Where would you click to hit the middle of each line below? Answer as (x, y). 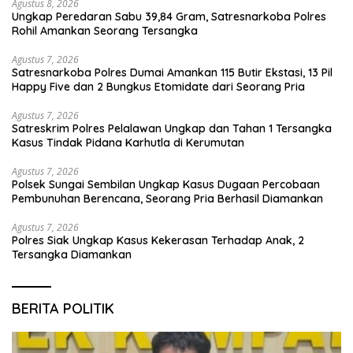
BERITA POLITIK (63, 308)
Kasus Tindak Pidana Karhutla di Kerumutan (130, 142)
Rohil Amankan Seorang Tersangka (105, 30)
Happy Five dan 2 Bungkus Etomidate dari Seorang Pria (158, 86)
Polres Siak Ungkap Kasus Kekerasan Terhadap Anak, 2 (158, 240)
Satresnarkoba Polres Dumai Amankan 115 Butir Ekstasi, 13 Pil (172, 72)
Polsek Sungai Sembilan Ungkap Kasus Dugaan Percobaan (166, 184)
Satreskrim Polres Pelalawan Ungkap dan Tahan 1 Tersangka (172, 128)
